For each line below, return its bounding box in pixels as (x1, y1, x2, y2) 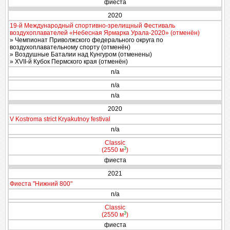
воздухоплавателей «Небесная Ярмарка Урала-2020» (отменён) (10, 29, 200, 36)
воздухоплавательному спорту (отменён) (10, 44, 130, 51)
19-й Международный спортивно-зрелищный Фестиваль (10, 22, 175, 29)
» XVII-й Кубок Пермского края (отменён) (10, 58, 128, 65)
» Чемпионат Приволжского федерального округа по (10, 36, 163, 44)
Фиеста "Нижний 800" (10, 180, 72, 187)
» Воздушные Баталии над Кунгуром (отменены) (10, 51, 152, 58)
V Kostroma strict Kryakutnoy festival (10, 116, 110, 123)
